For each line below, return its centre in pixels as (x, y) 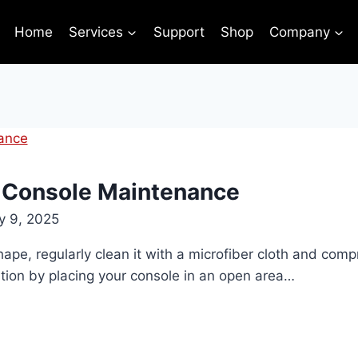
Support (179, 32)
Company (300, 32)
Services (96, 32)
